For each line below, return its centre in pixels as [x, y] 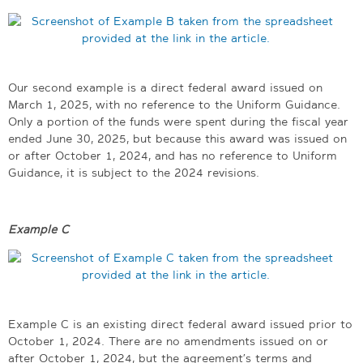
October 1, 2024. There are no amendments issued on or [168, 341]
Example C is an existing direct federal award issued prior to [180, 324]
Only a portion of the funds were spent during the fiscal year [178, 121]
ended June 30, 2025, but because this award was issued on [177, 138]
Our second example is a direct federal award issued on [165, 87]
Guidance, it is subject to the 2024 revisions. [134, 172]
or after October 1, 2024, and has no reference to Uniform [173, 155]
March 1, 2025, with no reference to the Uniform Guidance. [174, 104]
